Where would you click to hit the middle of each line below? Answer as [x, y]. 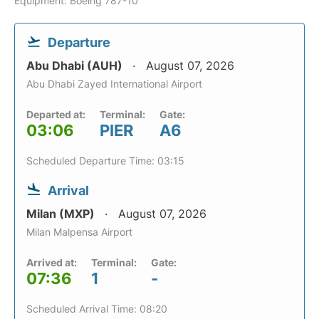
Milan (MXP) [62, 214]
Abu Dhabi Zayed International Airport [114, 84]
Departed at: [56, 114]
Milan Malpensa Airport [79, 232]
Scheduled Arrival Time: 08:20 [97, 309]
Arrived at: [52, 262]
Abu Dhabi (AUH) [76, 66]
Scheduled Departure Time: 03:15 [105, 161]
